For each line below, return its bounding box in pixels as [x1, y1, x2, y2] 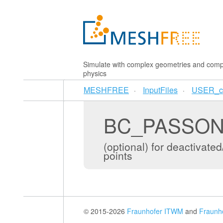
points [104, 148, 132, 163]
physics [83, 68, 107, 78]
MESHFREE [84, 84, 129, 96]
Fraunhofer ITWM [127, 206, 183, 216]
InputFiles [143, 84, 178, 96]
